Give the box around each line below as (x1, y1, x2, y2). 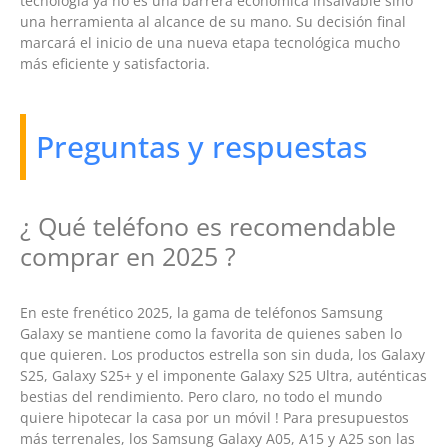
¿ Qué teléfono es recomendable (20, 209, 396, 244)
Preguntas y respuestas (36, 126, 367, 168)
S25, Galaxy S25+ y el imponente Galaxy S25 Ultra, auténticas (20, 366, 427, 386)
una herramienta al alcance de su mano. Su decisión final (20, 12, 406, 32)
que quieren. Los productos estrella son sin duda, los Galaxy (20, 345, 425, 365)
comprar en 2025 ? (20, 239, 236, 274)
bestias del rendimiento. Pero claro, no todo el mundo (20, 387, 382, 407)
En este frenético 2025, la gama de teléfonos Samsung (20, 303, 383, 323)
